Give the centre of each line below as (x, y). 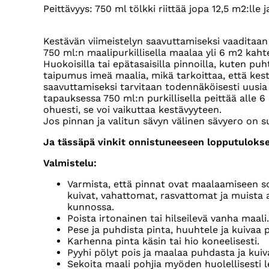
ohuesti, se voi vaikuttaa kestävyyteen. (134, 110)
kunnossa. (91, 207)
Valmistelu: (70, 163)
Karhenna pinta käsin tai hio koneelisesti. (163, 241)
